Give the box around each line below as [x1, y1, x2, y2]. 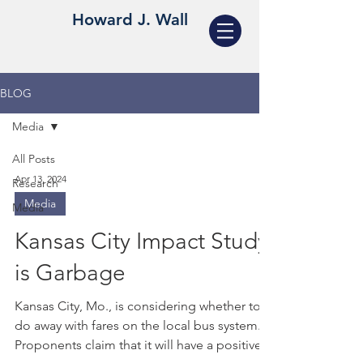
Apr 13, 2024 [15, 172, 66, 185]
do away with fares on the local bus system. [15, 318, 261, 333]
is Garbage [15, 259, 126, 286]
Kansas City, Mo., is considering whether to [15, 298, 261, 314]
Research [12, 176, 58, 190]
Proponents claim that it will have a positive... [15, 337, 271, 352]
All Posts [12, 152, 55, 166]
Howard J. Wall [71, 10, 188, 29]
